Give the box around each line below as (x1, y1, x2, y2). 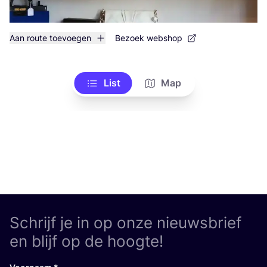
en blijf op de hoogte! (10, 232, 163, 250)
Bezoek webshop (115, 33, 182, 43)
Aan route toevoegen (10, 33, 91, 43)
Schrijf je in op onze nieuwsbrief (10, 213, 241, 232)
